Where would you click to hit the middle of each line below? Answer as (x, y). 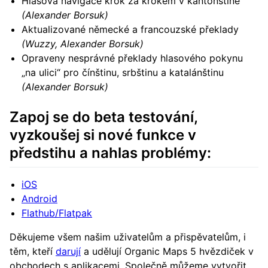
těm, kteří (33, 252)
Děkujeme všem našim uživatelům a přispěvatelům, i (128, 237)
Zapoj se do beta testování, (104, 117)
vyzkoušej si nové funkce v (103, 135)
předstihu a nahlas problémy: (110, 153)
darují (68, 252)
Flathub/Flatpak (57, 213)
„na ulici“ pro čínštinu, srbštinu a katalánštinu (123, 73)
